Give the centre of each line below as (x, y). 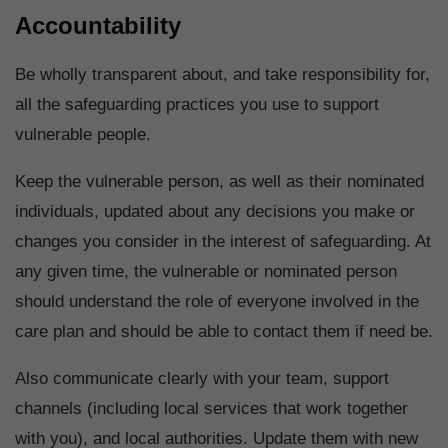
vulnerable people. (83, 135)
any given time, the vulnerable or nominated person (206, 272)
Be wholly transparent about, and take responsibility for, (222, 75)
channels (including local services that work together (211, 409)
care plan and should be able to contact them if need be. (224, 332)
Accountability (98, 26)
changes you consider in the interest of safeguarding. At (223, 242)
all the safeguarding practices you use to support (197, 105)
